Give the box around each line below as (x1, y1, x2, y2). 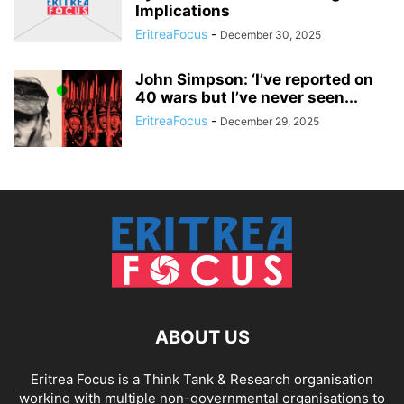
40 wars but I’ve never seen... (135, 88, 358, 107)
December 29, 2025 (220, 115, 319, 129)
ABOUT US (154, 326, 250, 349)
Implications (135, 2, 230, 21)
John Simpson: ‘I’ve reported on (135, 70, 373, 89)
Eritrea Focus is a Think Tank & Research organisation (31, 371, 373, 389)
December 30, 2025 (220, 28, 321, 42)
